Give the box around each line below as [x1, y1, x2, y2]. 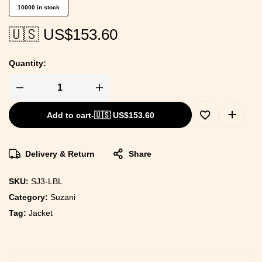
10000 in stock [18, 4, 60, 11]
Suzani [50, 192, 75, 202]
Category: [9, 192, 50, 202]
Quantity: [9, 58, 46, 68]
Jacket [29, 208, 53, 218]
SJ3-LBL [31, 177, 63, 186]
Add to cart [46, 111, 91, 120]
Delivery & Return [25, 149, 95, 158]
